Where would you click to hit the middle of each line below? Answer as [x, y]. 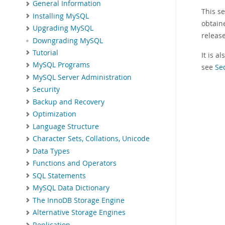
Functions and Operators [75, 163]
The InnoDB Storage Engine [79, 200]
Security [46, 90]
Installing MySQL [61, 16]
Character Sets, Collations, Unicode [91, 139]
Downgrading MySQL [68, 40]
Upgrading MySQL [63, 28]
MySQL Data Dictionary [71, 188]
